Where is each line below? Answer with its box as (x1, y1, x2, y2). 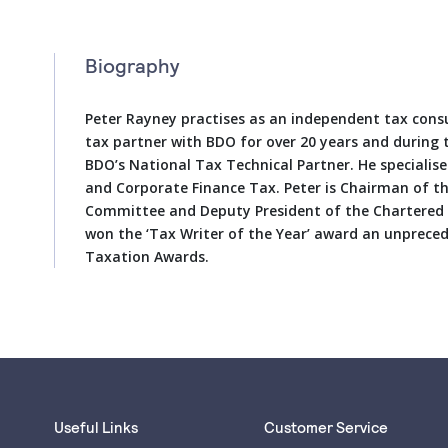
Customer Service (264, 418, 388, 436)
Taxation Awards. (85, 247, 209, 266)
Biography (85, 53, 180, 77)
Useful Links (54, 418, 138, 436)
